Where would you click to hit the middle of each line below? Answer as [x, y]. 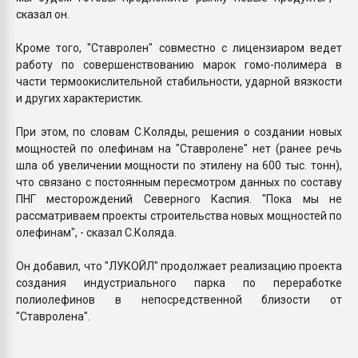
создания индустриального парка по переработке [179, 282]
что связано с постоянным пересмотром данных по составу [179, 182]
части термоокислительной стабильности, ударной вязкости [179, 81]
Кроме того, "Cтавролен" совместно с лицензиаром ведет [179, 48]
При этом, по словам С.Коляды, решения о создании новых [179, 131]
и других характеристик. [81, 98]
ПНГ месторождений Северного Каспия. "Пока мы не [179, 199]
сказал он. [44, 14]
